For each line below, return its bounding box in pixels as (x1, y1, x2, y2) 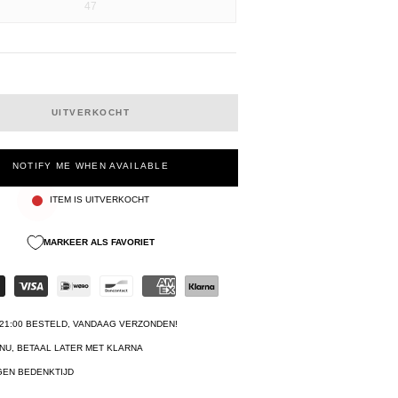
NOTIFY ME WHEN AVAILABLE (12, 160, 170, 171)
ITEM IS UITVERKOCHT (50, 195, 149, 205)
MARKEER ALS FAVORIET (43, 236, 155, 247)
